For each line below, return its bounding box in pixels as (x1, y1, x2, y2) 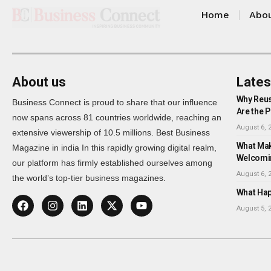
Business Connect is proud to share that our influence (12, 97, 217, 107)
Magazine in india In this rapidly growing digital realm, (12, 142, 217, 152)
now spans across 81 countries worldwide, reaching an (12, 112, 221, 122)
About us (12, 74, 66, 90)
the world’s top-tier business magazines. (12, 172, 166, 183)
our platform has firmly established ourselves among (12, 157, 212, 168)
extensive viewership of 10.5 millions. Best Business (12, 127, 210, 137)
